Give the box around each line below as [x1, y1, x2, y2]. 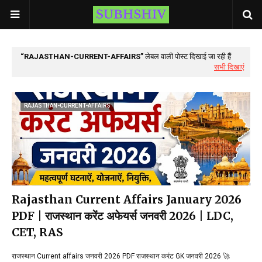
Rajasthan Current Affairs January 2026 [12, 192, 242, 206]
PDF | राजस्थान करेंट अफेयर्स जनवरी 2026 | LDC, [12, 209, 233, 223]
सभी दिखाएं [214, 63, 244, 71]
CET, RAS [12, 225, 63, 239]
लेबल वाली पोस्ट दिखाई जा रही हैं [143, 52, 231, 61]
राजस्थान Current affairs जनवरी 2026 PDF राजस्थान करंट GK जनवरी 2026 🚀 [12, 252, 230, 260]
